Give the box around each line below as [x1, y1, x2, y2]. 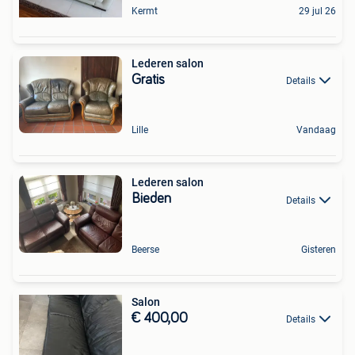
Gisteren [301, 243, 336, 255]
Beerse [132, 243, 159, 255]
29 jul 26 [299, 5, 336, 17]
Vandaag [296, 124, 336, 136]
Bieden [132, 192, 171, 207]
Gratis [132, 72, 165, 87]
